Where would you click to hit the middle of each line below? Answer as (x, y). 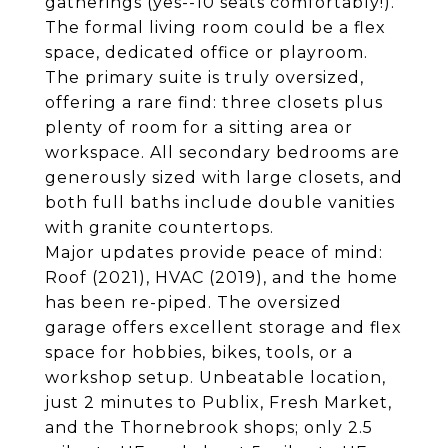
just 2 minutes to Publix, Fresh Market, (218, 402)
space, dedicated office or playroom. (206, 52)
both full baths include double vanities (220, 202)
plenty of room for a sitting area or (199, 127)
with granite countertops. (159, 227)
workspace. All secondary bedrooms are (222, 152)
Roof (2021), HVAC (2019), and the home (221, 277)
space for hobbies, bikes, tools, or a (199, 352)
